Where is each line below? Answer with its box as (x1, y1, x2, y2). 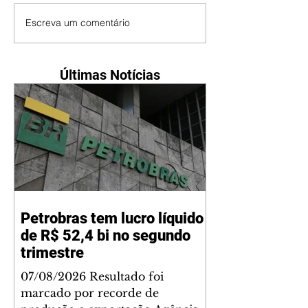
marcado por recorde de (21, 286, 159, 300)
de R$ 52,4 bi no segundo (21, 227, 190, 245)
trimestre (21, 244, 84, 262)
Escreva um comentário (25, 16, 130, 30)
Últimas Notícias (60, 66, 160, 83)
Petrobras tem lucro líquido (21, 210, 203, 228)
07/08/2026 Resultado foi (21, 269, 164, 284)
